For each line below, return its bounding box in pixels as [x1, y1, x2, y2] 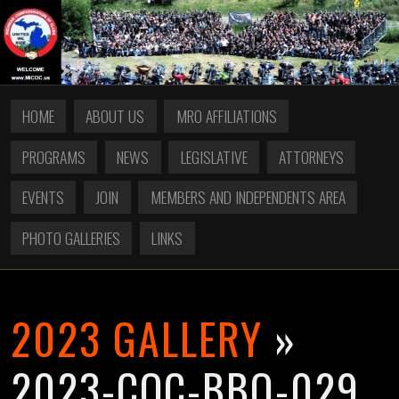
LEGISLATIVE [180, 144, 248, 168]
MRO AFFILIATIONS [175, 104, 277, 128]
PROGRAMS [22, 144, 86, 168]
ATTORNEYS [278, 144, 344, 168]
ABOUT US [85, 104, 145, 128]
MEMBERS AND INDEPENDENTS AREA [150, 185, 346, 209]
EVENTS [22, 185, 65, 209]
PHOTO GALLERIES [22, 225, 121, 249]
